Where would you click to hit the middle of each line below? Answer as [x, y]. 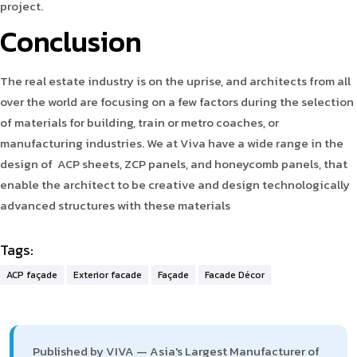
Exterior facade [108, 275]
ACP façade [32, 275]
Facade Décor [235, 275]
